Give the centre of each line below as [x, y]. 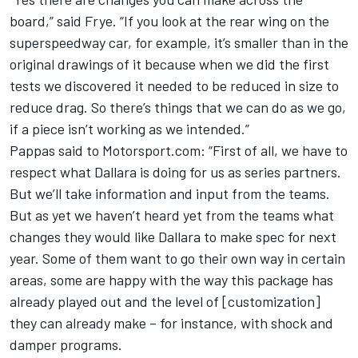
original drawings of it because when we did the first [169, 64]
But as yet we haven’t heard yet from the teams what [172, 215]
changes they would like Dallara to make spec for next [173, 237]
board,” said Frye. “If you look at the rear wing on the [169, 21]
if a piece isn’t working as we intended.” [129, 129]
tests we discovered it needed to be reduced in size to [174, 86]
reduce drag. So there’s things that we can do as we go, [178, 107]
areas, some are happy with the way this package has [171, 280]
